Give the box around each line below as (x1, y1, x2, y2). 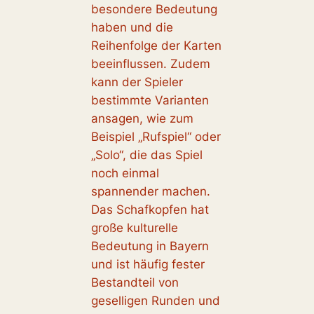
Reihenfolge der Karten (90, 39, 221, 53)
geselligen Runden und (90, 294, 220, 308)
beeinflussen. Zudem (90, 57, 210, 71)
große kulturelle (90, 221, 178, 235)
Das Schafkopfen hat (90, 203, 209, 217)
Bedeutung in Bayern (90, 239, 209, 254)
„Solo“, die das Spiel (90, 148, 203, 163)
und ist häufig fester (90, 257, 205, 272)
